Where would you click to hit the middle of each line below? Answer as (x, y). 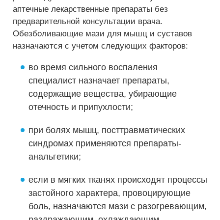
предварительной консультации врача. (88, 21)
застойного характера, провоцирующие (110, 193)
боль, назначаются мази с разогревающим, (118, 206)
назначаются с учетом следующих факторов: (100, 46)
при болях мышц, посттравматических (107, 130)
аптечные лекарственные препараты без (90, 9)
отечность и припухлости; (81, 107)
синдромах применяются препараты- (105, 143)
